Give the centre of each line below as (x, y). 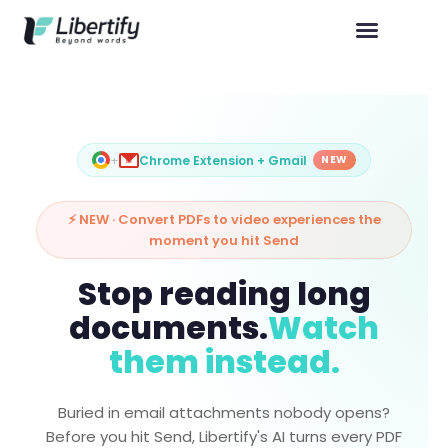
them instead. (224, 362)
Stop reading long (224, 294)
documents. (168, 328)
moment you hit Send (224, 240)
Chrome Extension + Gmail (222, 160)
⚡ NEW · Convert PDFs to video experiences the (224, 219)
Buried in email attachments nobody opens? (224, 412)
